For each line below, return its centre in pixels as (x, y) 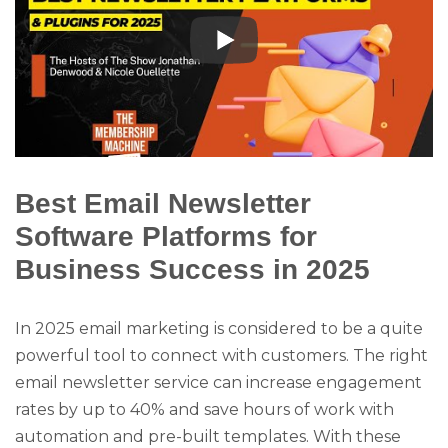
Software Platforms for (166, 235)
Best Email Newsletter (163, 202)
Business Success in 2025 (192, 268)
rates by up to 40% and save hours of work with (204, 409)
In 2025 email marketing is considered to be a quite (219, 328)
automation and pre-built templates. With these (208, 436)
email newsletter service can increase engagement (218, 382)
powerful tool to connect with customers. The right (221, 355)
